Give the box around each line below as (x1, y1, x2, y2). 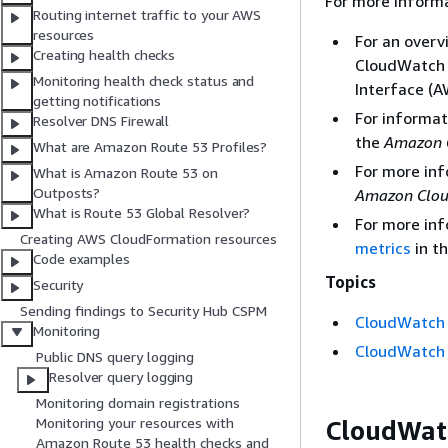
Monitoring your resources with (36, 414, 234, 432)
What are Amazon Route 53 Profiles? (33, 138, 268, 156)
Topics (325, 272, 376, 292)
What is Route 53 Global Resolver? (33, 204, 251, 222)
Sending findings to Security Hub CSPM (20, 302, 267, 320)
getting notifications (33, 92, 162, 110)
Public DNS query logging (36, 348, 194, 366)
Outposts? (33, 184, 101, 202)
